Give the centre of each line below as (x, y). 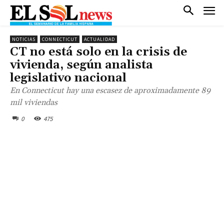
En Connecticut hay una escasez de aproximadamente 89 (110, 90)
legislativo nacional (68, 78)
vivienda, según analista (81, 65)
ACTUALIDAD (99, 39)
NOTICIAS (24, 39)
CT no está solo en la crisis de (98, 52)
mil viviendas (34, 102)
